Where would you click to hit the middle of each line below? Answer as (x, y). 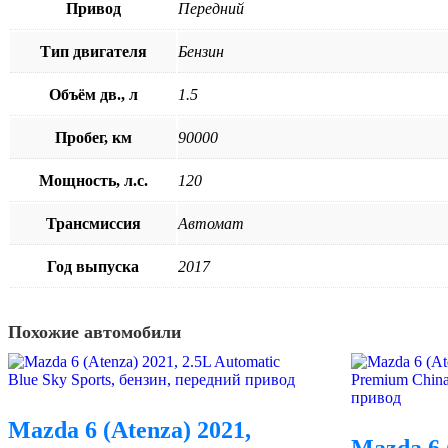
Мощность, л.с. (93, 180)
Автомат (211, 223)
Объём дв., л (93, 94)
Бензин (201, 51)
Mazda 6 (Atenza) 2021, (129, 429)
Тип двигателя (93, 51)
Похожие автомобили (94, 331)
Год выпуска (93, 266)
